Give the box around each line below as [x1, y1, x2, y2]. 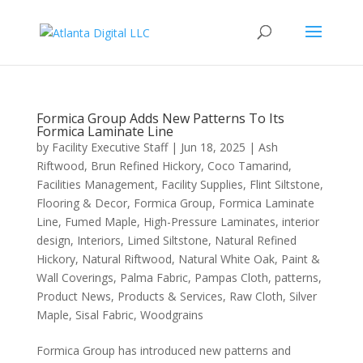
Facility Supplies [160, 177, 243, 192]
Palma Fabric [119, 270, 188, 285]
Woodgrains [139, 307, 203, 322]
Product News [36, 288, 111, 304]
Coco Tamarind [207, 158, 288, 173]
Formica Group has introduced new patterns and [36, 343, 291, 358]
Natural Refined [214, 233, 297, 248]
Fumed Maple [64, 214, 137, 229]
